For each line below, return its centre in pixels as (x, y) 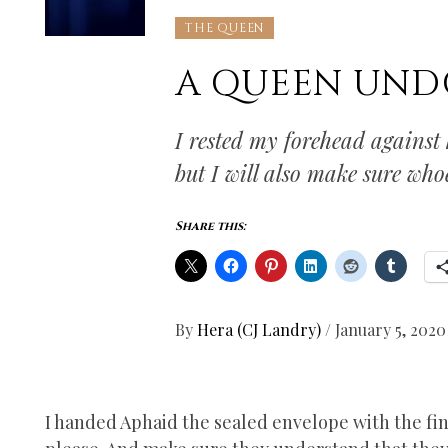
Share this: (210, 225)
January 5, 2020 (390, 329)
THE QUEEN (225, 27)
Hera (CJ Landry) (261, 329)
